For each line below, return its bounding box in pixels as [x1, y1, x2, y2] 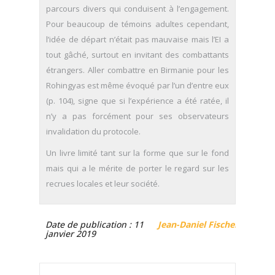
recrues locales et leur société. [46, 178, 160, 190]
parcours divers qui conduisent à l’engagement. [46, 3, 229, 15]
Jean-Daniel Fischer [157, 219, 238, 231]
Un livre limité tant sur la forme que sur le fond [46, 147, 229, 159]
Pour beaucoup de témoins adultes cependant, [46, 18, 229, 30]
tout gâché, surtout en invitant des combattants [46, 49, 229, 61]
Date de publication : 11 [45, 219, 144, 231]
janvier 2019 [45, 228, 106, 240]
